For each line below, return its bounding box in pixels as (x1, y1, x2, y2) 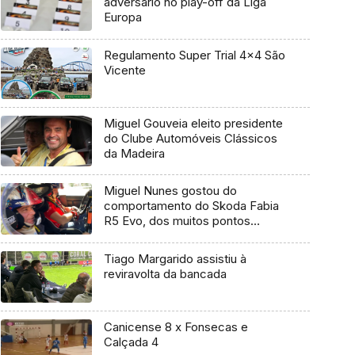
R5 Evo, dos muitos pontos (103, 213, 250, 229)
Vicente (103, 63, 146, 78)
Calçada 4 (103, 334, 158, 349)
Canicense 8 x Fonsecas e (103, 319, 248, 334)
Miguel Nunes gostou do (103, 183, 237, 199)
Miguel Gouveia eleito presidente (103, 115, 283, 131)
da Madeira (103, 145, 165, 161)
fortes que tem (103, 228, 185, 244)
